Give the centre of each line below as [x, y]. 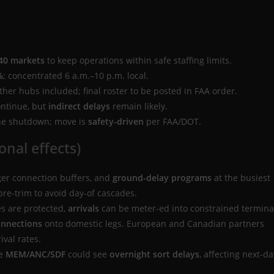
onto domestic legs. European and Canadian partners [153, 224]
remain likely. [139, 106]
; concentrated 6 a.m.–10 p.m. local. [76, 76]
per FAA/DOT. [172, 122]
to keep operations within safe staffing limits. [138, 61]
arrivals [83, 209]
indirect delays [79, 106]
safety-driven [116, 122]
